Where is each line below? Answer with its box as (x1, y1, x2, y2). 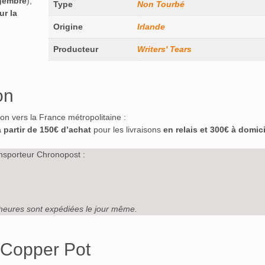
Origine (53, 22, 83, 32)
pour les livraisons (93, 125, 163, 135)
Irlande (137, 22, 165, 32)
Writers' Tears (137, 44, 192, 54)
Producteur (53, 44, 98, 54)
